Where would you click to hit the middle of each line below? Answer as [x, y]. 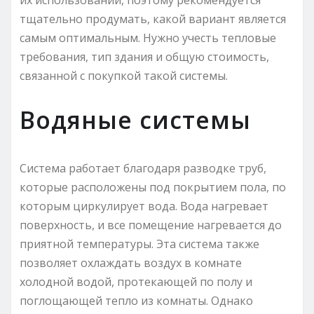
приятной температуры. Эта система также [139, 244]
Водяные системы [135, 120]
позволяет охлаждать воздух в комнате [131, 262]
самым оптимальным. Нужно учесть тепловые [148, 37]
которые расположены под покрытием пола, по [153, 187]
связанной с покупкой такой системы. [124, 75]
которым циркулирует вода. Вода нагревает [144, 206]
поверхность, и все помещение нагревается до [151, 225]
